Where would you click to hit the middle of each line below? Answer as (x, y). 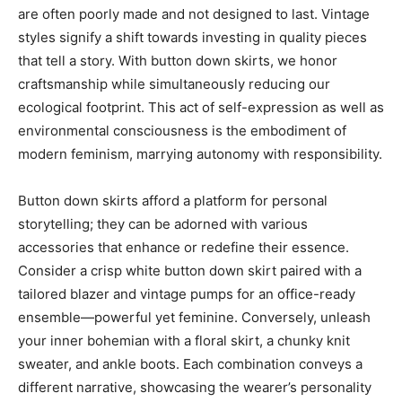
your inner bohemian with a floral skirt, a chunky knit (184, 341)
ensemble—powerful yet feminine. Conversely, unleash (194, 317)
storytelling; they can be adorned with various (163, 224)
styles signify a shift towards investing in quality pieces (192, 37)
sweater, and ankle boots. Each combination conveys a (190, 364)
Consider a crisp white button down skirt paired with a (190, 271)
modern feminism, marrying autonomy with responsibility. (200, 154)
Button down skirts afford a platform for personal (173, 201)
